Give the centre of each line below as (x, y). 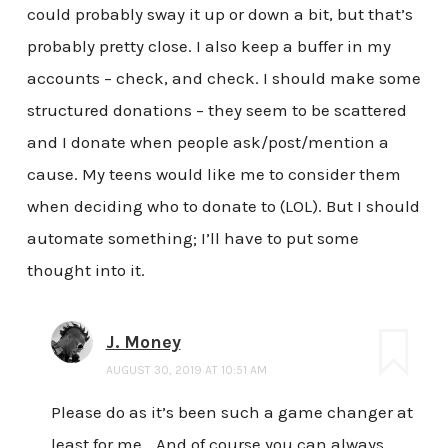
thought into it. (85, 270)
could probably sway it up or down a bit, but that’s (219, 14)
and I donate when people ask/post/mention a (207, 142)
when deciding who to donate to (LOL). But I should (223, 206)
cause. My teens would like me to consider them (213, 174)
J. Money (143, 342)
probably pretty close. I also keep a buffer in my (208, 46)
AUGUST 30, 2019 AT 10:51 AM (186, 370)
